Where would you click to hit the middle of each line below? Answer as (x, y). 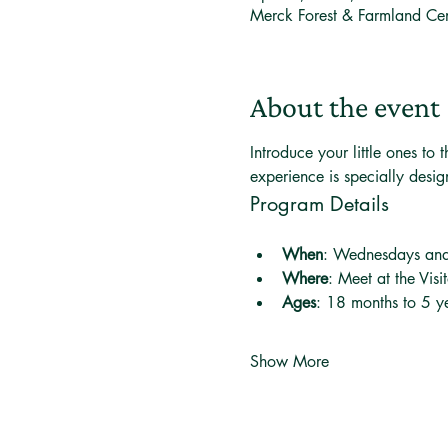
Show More (290, 361)
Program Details (320, 203)
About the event (345, 106)
